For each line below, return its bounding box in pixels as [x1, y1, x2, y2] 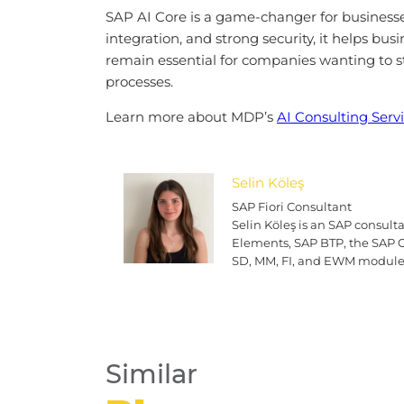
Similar [106, 357, 197, 390]
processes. [106, 72, 173, 90]
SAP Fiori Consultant [232, 198, 352, 214]
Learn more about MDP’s [106, 107, 277, 125]
